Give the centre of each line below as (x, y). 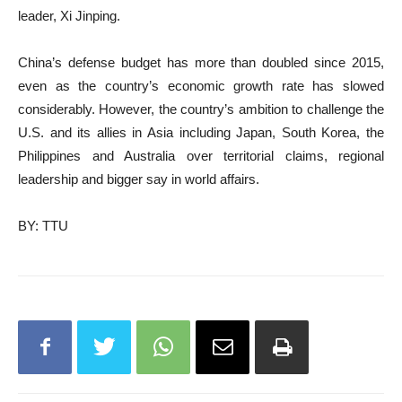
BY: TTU (43, 225)
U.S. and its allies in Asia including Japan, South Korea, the (201, 132)
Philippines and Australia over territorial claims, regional (201, 155)
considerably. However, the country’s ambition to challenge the (201, 109)
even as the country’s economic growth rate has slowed (201, 85)
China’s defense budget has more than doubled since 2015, (201, 62)
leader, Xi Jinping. (69, 15)
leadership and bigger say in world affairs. (139, 179)
